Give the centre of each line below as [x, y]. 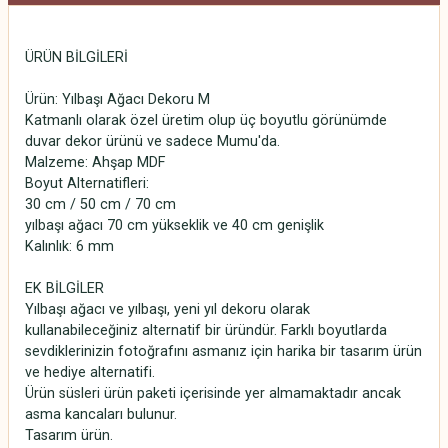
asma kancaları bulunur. [101, 414]
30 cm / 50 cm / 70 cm [100, 204]
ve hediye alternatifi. [90, 372]
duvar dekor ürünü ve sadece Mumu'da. [152, 141]
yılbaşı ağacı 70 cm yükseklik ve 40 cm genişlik [174, 225]
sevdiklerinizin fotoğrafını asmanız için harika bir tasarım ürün [223, 351]
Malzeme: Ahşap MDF [95, 162]
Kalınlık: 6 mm [69, 246]
